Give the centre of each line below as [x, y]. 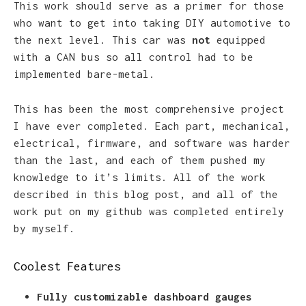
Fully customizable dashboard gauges [144, 297]
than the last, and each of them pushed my [140, 159]
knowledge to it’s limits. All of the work [140, 177]
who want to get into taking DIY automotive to [152, 23]
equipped [238, 40]
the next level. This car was [103, 40]
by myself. [44, 228]
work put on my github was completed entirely [149, 211]
